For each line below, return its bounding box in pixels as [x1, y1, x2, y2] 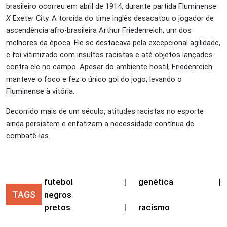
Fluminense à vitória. [6, 86, 74, 96]
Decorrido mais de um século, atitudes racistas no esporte [6, 106, 204, 116]
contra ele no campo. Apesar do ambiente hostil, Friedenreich [6, 62, 212, 71]
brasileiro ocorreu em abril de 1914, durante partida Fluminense [6, 1, 216, 11]
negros [44, 189, 71, 200]
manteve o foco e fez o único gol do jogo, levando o [6, 74, 182, 84]
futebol [44, 176, 73, 187]
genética [138, 176, 174, 187]
